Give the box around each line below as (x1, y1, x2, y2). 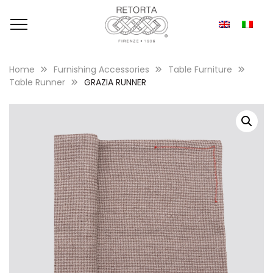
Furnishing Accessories (54, 63, 149, 76)
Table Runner (9, 76, 65, 88)
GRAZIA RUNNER (84, 76, 146, 88)
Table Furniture (168, 63, 232, 76)
